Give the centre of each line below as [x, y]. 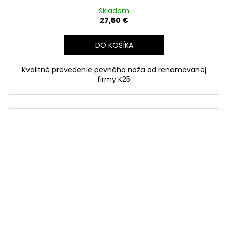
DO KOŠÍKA [115, 45]
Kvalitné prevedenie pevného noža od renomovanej [114, 69]
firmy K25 [114, 79]
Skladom [114, 10]
